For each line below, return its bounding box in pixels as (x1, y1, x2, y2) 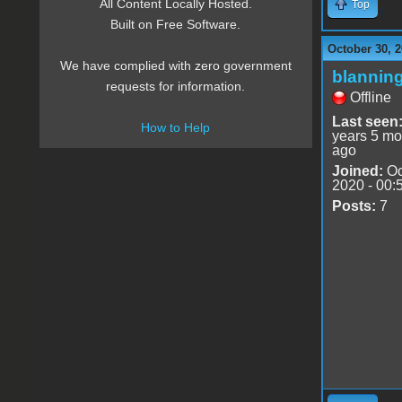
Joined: (331, 162, 383, 179)
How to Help (141, 120, 211, 135)
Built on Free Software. (110, 17, 241, 32)
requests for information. (106, 79, 246, 94)
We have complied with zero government (59, 58, 292, 74)
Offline (349, 89, 391, 105)
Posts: (331, 197, 376, 214)
